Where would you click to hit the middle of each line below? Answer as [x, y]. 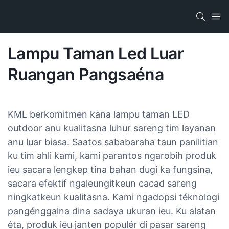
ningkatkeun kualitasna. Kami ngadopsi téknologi [113, 197]
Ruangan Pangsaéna [86, 74]
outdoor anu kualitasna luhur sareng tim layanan [112, 128]
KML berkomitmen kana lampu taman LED [99, 114]
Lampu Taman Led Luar [96, 53]
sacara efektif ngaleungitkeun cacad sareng [102, 183]
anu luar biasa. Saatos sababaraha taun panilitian [113, 142]
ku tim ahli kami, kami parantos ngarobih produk [112, 155]
